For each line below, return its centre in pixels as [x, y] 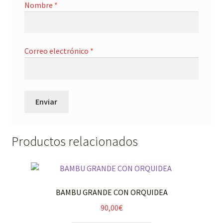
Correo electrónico [57, 51]
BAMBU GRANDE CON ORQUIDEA [111, 192]
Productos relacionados [74, 142]
